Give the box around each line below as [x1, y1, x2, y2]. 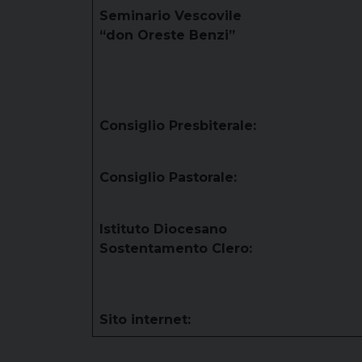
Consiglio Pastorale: [99, 170, 237, 185]
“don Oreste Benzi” [99, 27, 235, 43]
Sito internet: [99, 312, 191, 327]
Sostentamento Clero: [99, 241, 252, 256]
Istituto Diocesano [99, 221, 227, 237]
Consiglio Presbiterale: [99, 118, 256, 133]
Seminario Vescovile [99, 8, 242, 23]
